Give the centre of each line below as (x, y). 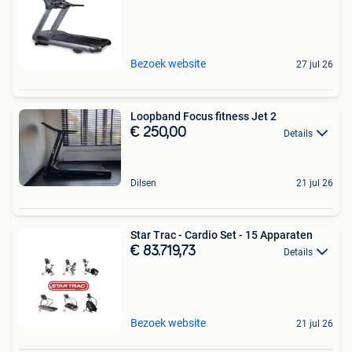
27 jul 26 (315, 64)
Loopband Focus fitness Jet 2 (203, 116)
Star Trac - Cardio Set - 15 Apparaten (222, 235)
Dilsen (143, 183)
